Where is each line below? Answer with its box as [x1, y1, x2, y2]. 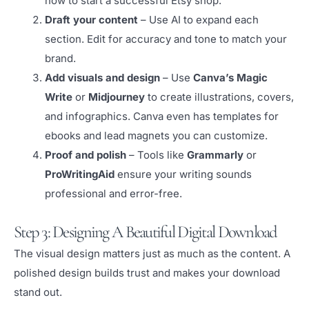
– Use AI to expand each [138, 13, 259, 27]
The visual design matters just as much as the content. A [14, 246, 290, 260]
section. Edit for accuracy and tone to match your [45, 32, 287, 46]
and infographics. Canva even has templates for [45, 110, 279, 123]
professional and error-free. [45, 187, 182, 201]
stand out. [14, 285, 62, 299]
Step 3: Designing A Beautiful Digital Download [14, 221, 277, 242]
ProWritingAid [45, 168, 114, 181]
